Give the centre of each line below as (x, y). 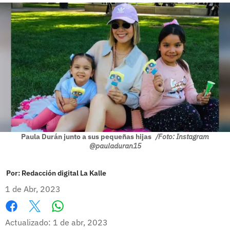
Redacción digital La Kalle (64, 173)
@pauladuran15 (115, 146)
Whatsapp (77, 216)
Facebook (23, 217)
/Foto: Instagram (182, 136)
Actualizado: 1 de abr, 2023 (56, 222)
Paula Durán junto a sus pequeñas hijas (87, 136)
